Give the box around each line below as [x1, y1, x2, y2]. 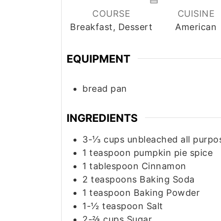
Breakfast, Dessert [70, 22, 153, 32]
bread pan [82, 83, 127, 94]
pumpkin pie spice [133, 147, 213, 158]
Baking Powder [133, 187, 200, 198]
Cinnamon [141, 161, 186, 172]
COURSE [92, 8, 131, 19]
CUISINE [177, 8, 215, 19]
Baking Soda [140, 174, 195, 185]
